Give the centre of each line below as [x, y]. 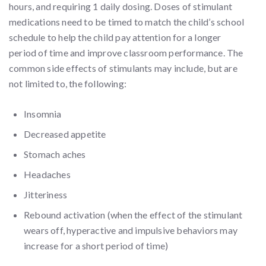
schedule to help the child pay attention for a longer [115, 37]
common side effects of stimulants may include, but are [123, 68]
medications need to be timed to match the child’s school [127, 22]
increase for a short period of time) [96, 246]
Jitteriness [46, 194]
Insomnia [43, 114]
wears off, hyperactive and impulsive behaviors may [131, 230]
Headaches [47, 174]
